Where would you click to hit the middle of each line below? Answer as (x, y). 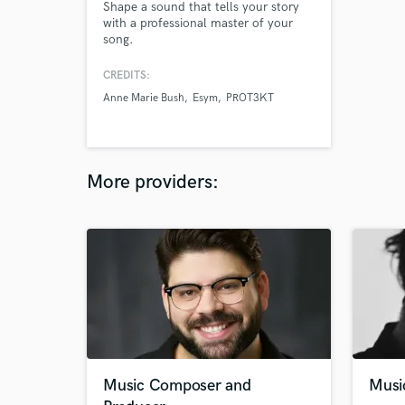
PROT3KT (250, 98)
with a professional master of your (198, 23)
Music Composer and (177, 386)
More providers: (153, 182)
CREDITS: (127, 75)
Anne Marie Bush (144, 98)
